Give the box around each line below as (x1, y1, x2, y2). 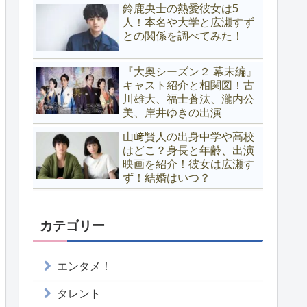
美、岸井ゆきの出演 (123, 107, 221, 119)
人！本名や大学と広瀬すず (123, 16, 254, 29)
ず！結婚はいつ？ (123, 172, 210, 184)
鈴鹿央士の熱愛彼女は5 (123, 3, 238, 15)
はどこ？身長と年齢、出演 (123, 145, 254, 157)
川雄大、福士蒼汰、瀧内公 (123, 93, 254, 106)
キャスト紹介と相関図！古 (123, 79, 254, 92)
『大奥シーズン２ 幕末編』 (123, 66, 257, 78)
